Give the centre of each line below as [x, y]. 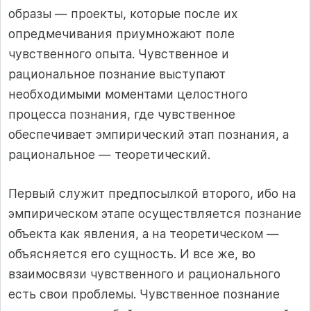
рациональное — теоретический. [109, 155]
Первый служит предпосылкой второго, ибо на [152, 193]
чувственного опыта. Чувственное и [119, 54]
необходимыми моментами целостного [128, 94]
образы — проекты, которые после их [123, 14]
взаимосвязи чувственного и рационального [144, 274]
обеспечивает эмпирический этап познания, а [149, 135]
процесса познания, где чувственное [122, 115]
